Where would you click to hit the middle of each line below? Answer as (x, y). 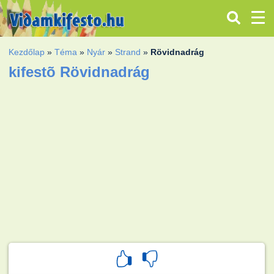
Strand (128, 52)
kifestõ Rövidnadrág (80, 72)
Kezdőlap (27, 52)
